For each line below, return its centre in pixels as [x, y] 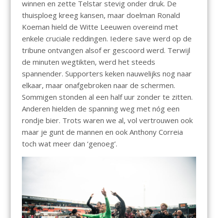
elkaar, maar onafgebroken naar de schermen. [98, 85]
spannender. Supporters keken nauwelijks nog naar [107, 74]
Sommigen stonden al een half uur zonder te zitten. [107, 97]
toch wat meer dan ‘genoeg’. [69, 144]
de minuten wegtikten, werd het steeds [88, 62]
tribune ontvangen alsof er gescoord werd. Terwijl [106, 50]
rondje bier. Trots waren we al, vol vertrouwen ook [107, 120]
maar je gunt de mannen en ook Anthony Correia [102, 132]
